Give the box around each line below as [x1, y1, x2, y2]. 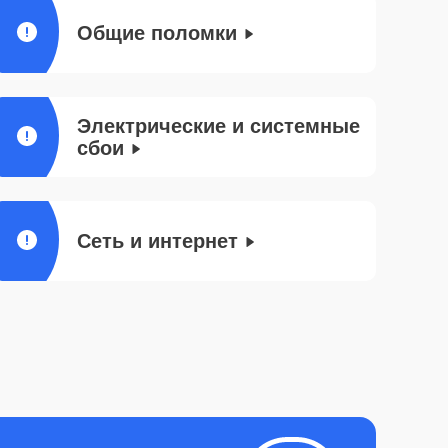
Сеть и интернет [77, 230, 238, 252]
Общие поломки [77, 22, 237, 44]
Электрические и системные [77, 115, 360, 137]
